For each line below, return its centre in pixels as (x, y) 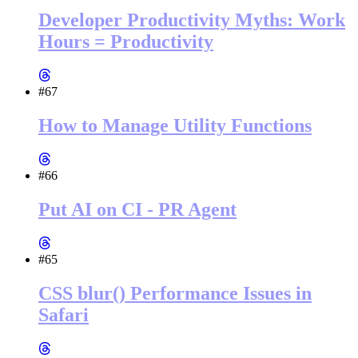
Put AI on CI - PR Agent (137, 209)
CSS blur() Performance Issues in (175, 293)
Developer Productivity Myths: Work (192, 20)
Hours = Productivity (126, 42)
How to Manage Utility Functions (175, 126)
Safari (64, 314)
